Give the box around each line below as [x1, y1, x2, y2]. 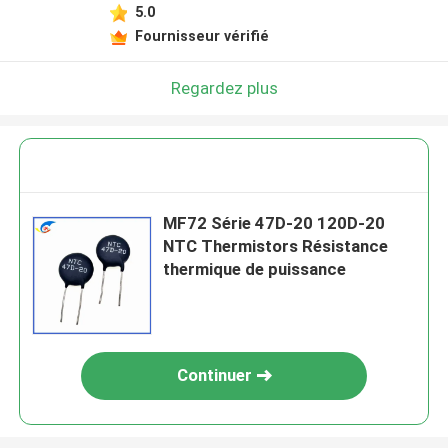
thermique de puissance [163, 259, 347, 280]
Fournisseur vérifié [134, 27, 269, 44]
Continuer [176, 365, 252, 386]
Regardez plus [170, 77, 278, 98]
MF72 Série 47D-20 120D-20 [163, 213, 386, 234]
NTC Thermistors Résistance [163, 236, 389, 257]
